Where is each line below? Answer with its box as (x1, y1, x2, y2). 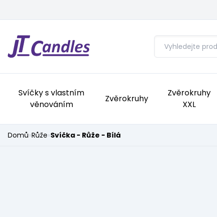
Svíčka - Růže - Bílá (50, 130, 121, 140)
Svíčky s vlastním (18, 87, 85, 98)
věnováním (30, 99, 73, 110)
